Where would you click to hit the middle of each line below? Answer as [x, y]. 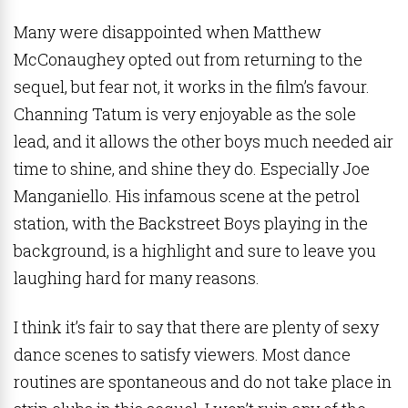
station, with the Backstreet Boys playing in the [191, 223]
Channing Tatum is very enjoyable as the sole [185, 114]
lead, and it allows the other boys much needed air [204, 141]
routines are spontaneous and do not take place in [203, 382]
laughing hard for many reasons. [137, 278]
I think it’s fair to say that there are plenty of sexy [196, 327]
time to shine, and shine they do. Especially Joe [192, 168]
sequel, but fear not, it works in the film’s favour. [192, 87]
